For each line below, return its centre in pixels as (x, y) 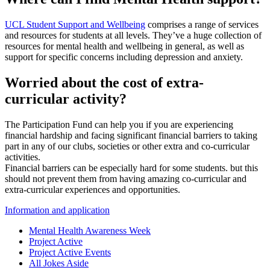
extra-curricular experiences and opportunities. (93, 189)
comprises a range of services (202, 24)
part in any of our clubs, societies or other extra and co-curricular (127, 146)
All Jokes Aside (59, 263)
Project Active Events (70, 252)
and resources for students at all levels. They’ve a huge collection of (133, 35)
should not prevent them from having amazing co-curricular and (126, 178)
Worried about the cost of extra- (104, 82)
